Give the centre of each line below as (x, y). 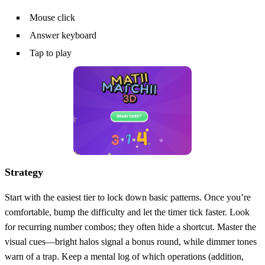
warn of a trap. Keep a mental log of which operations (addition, (124, 256)
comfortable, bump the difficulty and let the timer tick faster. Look (127, 212)
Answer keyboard (63, 35)
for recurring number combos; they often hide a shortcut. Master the (130, 227)
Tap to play (51, 53)
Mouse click (52, 17)
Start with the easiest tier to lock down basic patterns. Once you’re (128, 197)
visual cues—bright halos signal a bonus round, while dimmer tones (131, 241)
